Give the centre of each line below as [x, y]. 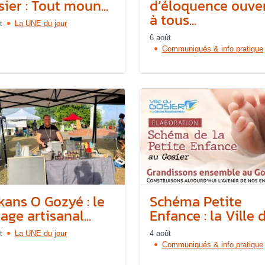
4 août [160, 233]
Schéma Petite [196, 201]
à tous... [173, 20]
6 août [160, 37]
